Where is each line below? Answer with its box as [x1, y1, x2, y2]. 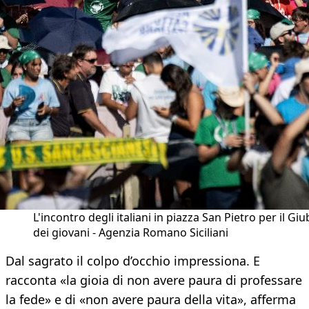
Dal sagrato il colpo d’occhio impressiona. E [6, 252, 260, 270]
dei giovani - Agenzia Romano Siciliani [33, 225, 228, 241]
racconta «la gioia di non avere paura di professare [6, 272, 302, 289]
